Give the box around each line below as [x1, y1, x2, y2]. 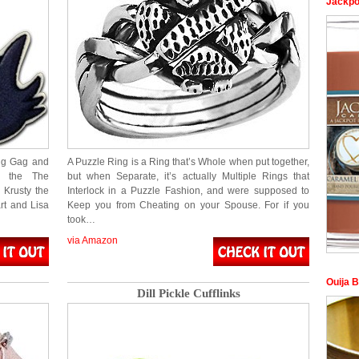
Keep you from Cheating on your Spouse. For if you [67, 200, 309, 211]
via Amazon [67, 235, 118, 246]
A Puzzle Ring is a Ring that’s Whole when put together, [67, 156, 309, 167]
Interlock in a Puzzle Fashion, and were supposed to [67, 185, 309, 196]
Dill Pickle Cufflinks [136, 287, 240, 300]
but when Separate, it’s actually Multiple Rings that [67, 171, 309, 182]
